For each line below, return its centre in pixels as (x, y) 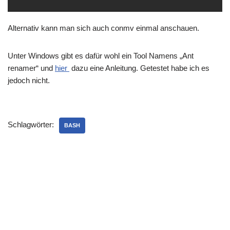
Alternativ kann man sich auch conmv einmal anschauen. (103, 28)
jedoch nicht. (29, 80)
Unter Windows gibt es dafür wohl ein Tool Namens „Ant (101, 56)
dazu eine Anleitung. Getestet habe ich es (139, 68)
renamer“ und (31, 68)
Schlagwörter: (31, 124)
